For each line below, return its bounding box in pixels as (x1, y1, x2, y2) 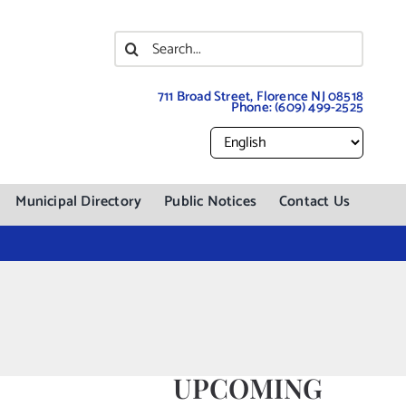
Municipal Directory (15, 189, 142, 214)
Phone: (230, 96, 275, 119)
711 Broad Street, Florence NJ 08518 (158, 85, 364, 108)
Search (112, 26, 171, 59)
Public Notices (164, 189, 257, 214)
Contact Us (279, 189, 351, 214)
